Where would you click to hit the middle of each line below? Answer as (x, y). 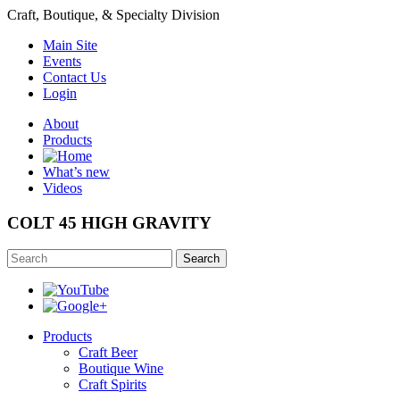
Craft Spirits (112, 385)
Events (62, 61)
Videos (62, 188)
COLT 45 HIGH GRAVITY (109, 222)
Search (201, 259)
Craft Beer (108, 353)
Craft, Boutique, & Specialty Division (113, 15)
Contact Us (75, 77)
